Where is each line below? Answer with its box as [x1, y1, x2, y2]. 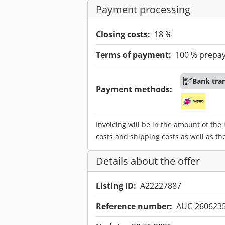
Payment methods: [96, 84, 172, 95]
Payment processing [96, 3, 190, 17]
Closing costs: [96, 29, 150, 40]
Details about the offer [96, 154, 200, 168]
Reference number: [96, 201, 172, 212]
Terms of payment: [96, 49, 171, 61]
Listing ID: [96, 180, 136, 192]
